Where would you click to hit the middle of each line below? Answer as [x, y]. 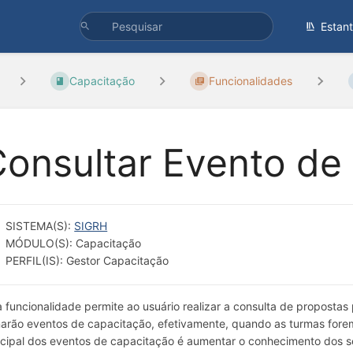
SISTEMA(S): [40, 225]
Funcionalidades [251, 81]
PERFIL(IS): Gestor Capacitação [87, 260]
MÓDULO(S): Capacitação [74, 243]
